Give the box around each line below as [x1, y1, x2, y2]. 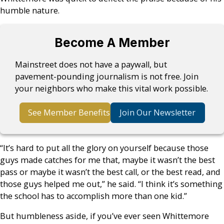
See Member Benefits [27, 107, 110, 118]
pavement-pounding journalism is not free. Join [15, 70, 199, 82]
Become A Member [54, 35, 170, 50]
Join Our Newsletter [119, 107, 195, 118]
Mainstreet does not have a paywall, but [15, 58, 167, 70]
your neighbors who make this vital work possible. [15, 82, 208, 94]
